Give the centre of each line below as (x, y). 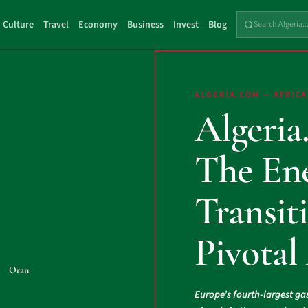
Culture (19, 24)
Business (146, 24)
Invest (186, 24)
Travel (56, 24)
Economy (98, 24)
